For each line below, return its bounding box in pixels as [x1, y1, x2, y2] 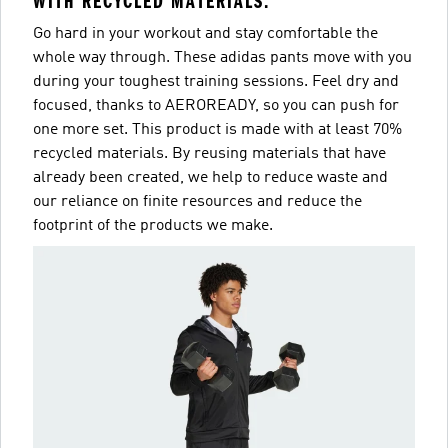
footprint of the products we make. [33, 218, 273, 234]
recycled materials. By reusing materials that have [33, 146, 386, 162]
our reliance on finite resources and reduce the [33, 194, 362, 210]
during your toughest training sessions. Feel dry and [33, 74, 399, 90]
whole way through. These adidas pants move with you [33, 50, 412, 66]
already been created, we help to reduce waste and [33, 170, 388, 186]
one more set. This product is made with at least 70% [33, 122, 402, 138]
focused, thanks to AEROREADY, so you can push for [33, 98, 399, 114]
